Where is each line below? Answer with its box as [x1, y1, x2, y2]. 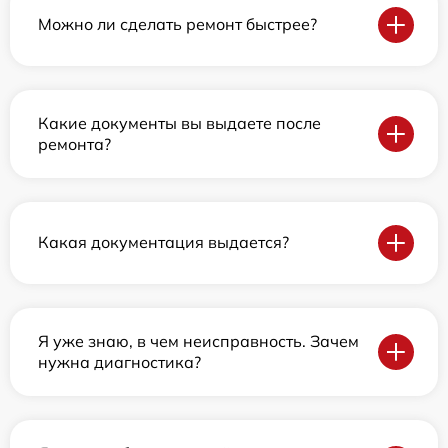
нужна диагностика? [38, 351, 201, 372]
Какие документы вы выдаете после [38, 112, 321, 133]
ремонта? [38, 133, 111, 154]
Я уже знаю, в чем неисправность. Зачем [38, 330, 359, 351]
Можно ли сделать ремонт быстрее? [38, 14, 317, 35]
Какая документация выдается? [38, 232, 289, 253]
